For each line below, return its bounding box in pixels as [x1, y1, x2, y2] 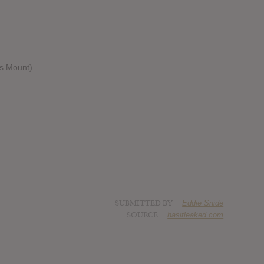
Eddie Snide [182, 199, 224, 208]
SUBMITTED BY [115, 199, 175, 209]
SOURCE [127, 210, 159, 220]
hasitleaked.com [167, 210, 224, 220]
